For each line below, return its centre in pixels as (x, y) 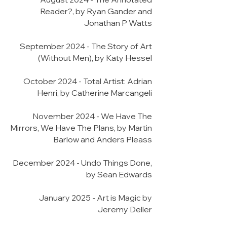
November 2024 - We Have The (92, 116)
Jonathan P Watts (118, 23)
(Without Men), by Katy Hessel (95, 58)
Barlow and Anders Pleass (103, 139)
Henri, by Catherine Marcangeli (94, 93)
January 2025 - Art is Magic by (96, 198)
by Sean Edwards (119, 174)
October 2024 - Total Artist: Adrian (88, 81)
